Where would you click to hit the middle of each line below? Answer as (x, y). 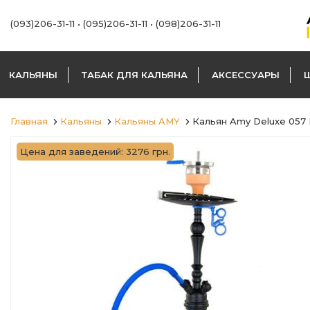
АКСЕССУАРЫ (246, 75)
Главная (29, 121)
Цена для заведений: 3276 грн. (95, 152)
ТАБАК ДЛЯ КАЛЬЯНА (135, 75)
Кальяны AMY (147, 121)
